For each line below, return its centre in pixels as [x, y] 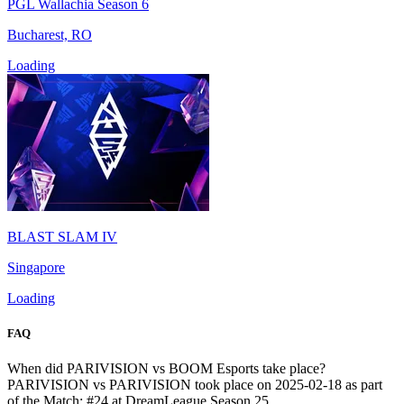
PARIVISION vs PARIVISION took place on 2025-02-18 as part [195, 385]
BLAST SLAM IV [62, 236]
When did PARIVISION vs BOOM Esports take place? [166, 369]
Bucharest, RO [50, 34]
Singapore [36, 267]
